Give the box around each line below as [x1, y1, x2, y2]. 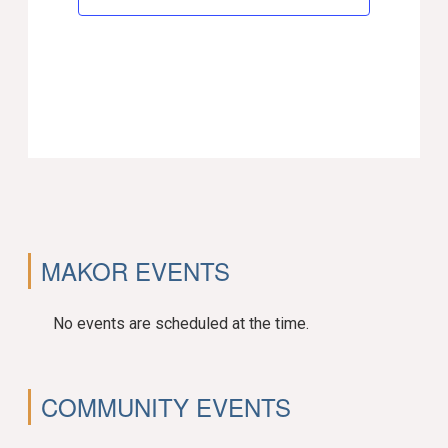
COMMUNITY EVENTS [41, 389, 292, 425]
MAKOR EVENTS [41, 253, 231, 289]
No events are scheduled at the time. [53, 314, 310, 334]
